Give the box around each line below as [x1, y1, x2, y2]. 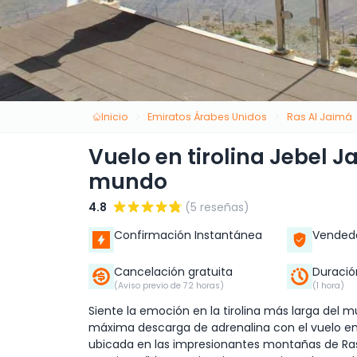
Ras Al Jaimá [286, 109, 352, 124]
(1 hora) [312, 280, 344, 292]
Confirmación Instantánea [114, 227, 262, 244]
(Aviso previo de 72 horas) [114, 280, 224, 292]
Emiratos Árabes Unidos [147, 109, 268, 124]
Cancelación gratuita [114, 264, 233, 280]
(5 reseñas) [185, 199, 249, 216]
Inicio [100, 109, 128, 124]
